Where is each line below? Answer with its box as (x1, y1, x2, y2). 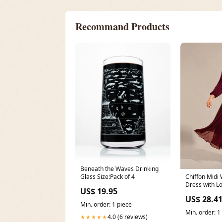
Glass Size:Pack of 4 (80, 172, 135, 181)
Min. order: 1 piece (80, 200, 132, 209)
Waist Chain (185, 188, 218, 197)
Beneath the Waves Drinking (80, 165, 159, 173)
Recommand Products (75, 19, 169, 34)
